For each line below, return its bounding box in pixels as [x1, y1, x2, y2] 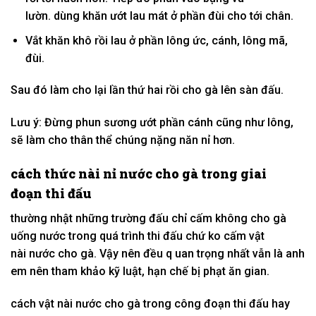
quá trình [99, 229, 145, 243]
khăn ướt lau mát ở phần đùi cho [79, 9, 250, 23]
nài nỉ [78, 164, 116, 182]
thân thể [71, 133, 112, 147]
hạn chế [147, 264, 188, 278]
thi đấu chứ [145, 229, 208, 243]
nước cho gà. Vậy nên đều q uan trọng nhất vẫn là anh [26, 246, 305, 260]
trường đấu [111, 211, 169, 225]
